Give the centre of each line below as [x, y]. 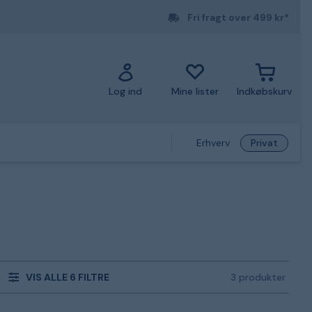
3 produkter [258, 277]
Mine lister [195, 91]
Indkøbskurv [265, 91]
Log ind [126, 91]
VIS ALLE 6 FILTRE [68, 277]
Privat [265, 143]
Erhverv [213, 143]
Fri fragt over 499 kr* [238, 17]
